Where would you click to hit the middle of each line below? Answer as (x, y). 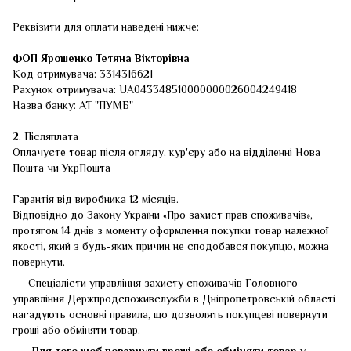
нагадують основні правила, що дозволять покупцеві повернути (170, 314)
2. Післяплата (47, 136)
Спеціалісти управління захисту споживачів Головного (155, 282)
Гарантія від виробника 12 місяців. (96, 199)
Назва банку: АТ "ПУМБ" (73, 105)
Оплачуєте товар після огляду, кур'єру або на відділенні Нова (166, 152)
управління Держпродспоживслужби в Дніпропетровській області (174, 298)
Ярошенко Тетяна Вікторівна (115, 58)
